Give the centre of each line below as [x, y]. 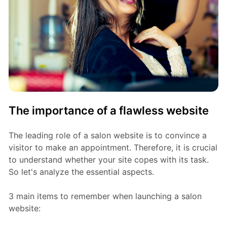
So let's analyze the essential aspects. [81, 172]
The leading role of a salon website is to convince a [107, 136]
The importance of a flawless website [108, 111]
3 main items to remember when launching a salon [105, 196]
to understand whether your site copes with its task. [108, 160]
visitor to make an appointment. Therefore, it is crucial [113, 148]
